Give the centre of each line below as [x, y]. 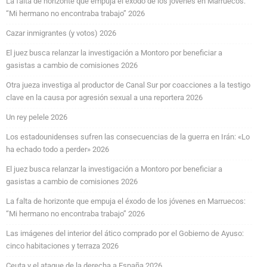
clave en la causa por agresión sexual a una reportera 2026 [104, 97]
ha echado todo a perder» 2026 [58, 149]
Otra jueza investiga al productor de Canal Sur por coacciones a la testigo [128, 85]
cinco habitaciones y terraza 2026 [62, 246]
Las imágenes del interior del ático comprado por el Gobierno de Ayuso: [125, 233]
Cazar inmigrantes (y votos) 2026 [61, 33]
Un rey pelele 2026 [37, 117]
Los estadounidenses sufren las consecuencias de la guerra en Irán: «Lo [128, 136]
